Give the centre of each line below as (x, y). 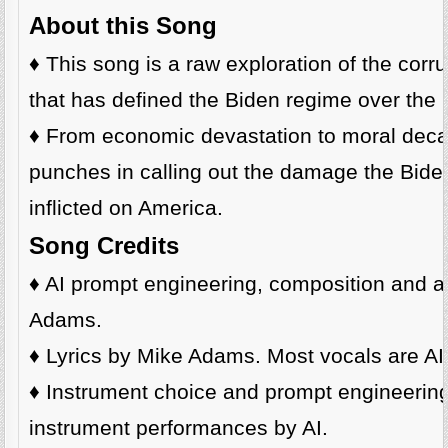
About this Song (123, 26)
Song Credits (104, 246)
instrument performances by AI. (179, 428)
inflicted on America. (126, 208)
